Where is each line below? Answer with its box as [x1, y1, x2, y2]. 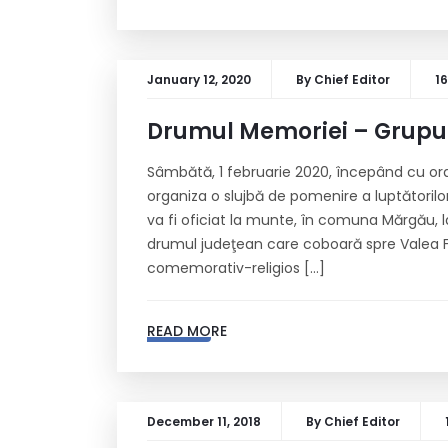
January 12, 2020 [147, 71, 251, 88]
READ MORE [147, 321, 227, 341]
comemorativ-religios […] [147, 258, 325, 278]
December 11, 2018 [147, 413, 261, 430]
